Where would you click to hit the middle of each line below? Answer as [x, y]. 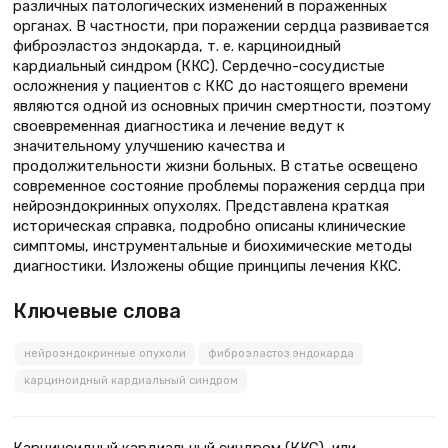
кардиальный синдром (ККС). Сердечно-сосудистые [199, 65]
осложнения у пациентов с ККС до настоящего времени [210, 85]
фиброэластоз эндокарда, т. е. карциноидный [177, 45]
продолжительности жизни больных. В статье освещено [215, 165]
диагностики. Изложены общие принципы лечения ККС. [207, 265]
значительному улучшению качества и [149, 145]
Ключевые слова [97, 310]
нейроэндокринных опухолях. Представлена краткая [201, 205]
